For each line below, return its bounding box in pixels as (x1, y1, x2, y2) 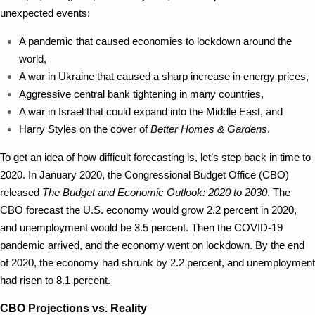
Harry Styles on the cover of (18, 123, 150, 135)
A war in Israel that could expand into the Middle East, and (18, 105, 283, 117)
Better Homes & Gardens (150, 123, 267, 135)
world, (18, 53, 46, 65)
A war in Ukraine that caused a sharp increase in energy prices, (18, 70, 309, 82)
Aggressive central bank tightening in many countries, (18, 88, 264, 100)
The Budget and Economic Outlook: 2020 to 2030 (42, 186, 267, 198)
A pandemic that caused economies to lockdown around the (18, 35, 292, 47)
